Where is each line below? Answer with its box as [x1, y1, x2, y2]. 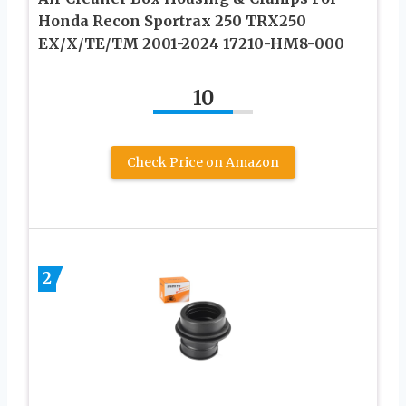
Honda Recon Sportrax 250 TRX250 [38, 11, 306, 30]
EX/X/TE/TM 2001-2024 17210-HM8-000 [38, 34, 344, 53]
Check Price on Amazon [127, 153, 279, 170]
